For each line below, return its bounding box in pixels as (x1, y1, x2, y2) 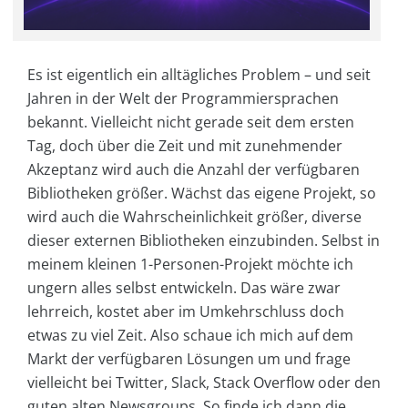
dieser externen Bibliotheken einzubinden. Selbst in (27, 229, 380, 250)
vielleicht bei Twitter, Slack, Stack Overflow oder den (27, 372, 381, 393)
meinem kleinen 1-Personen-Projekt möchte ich (27, 253, 353, 274)
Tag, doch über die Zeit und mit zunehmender (27, 135, 342, 156)
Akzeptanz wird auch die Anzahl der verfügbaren (27, 158, 360, 179)
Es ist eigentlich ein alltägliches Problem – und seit (27, 64, 371, 85)
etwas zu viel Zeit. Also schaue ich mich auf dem (27, 324, 353, 345)
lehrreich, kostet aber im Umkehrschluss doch (27, 301, 344, 321)
